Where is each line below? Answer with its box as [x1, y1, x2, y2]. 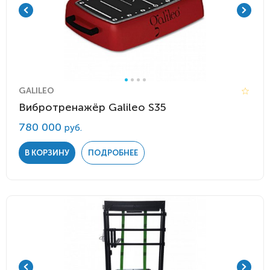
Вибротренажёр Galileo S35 [19, 101, 166, 114]
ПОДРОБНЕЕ [88, 148, 138, 157]
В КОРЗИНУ [25, 148, 69, 157]
